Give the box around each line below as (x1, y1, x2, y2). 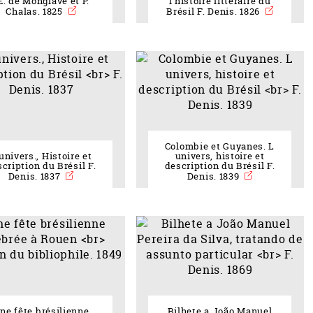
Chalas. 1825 (6, 6, 66, 18)
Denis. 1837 (8, 170, 64, 183)
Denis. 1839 (187, 170, 242, 183)
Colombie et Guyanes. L (164, 140, 275, 153)
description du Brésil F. (164, 160, 275, 173)
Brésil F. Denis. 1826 (166, 6, 263, 18)
